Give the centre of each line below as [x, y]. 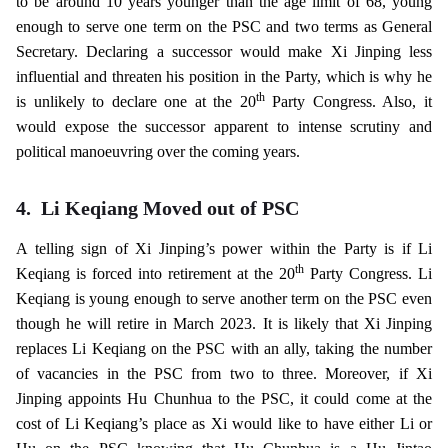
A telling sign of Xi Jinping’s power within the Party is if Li [224, 248]
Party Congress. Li [368, 273]
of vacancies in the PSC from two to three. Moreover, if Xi [224, 373]
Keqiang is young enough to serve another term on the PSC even [224, 298]
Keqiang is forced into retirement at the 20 [155, 273]
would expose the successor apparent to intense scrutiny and [224, 126]
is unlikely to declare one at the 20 [136, 101]
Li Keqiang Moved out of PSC [170, 208]
